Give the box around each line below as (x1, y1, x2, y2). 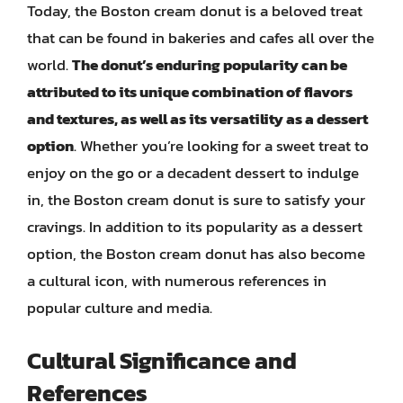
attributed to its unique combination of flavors (27, 80, 353, 103)
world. (27, 53, 72, 76)
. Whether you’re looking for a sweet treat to (74, 134, 369, 157)
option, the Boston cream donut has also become (27, 242, 365, 265)
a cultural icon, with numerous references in (27, 269, 327, 292)
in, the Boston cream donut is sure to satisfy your (27, 188, 365, 211)
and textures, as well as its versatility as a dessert (27, 107, 368, 130)
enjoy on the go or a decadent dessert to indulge (27, 161, 359, 184)
